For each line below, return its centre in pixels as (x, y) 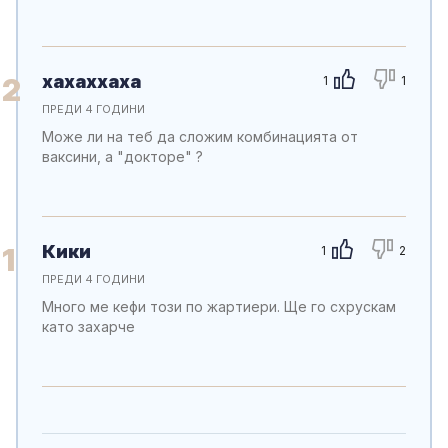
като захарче (88, 326)
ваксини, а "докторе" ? (122, 156)
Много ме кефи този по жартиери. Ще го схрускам (219, 306)
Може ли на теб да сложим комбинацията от (200, 136)
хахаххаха (91, 81)
